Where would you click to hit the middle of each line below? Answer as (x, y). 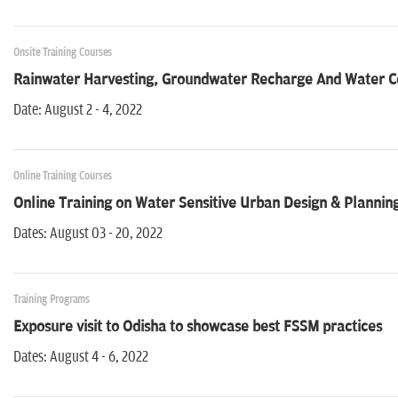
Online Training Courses (63, 177)
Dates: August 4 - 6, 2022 (81, 358)
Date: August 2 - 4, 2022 (78, 111)
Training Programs (52, 300)
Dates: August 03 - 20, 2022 (88, 234)
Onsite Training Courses (63, 53)
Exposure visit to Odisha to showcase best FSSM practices (198, 327)
